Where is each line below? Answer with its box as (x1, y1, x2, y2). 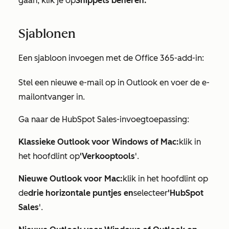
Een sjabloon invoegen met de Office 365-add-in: (18, 53, 204, 63)
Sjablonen (18, 26, 76, 41)
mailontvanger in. (18, 92, 87, 102)
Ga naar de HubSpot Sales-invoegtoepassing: (18, 114, 189, 125)
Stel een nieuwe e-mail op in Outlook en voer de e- (18, 78, 210, 88)
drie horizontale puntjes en (28, 188, 133, 198)
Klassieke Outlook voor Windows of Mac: (18, 137, 179, 147)
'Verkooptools (80, 151, 135, 162)
